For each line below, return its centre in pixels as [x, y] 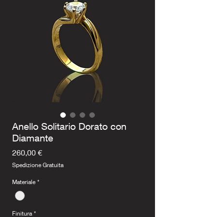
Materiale [24, 182]
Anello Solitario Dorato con [69, 126]
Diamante [33, 138]
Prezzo [54, 152]
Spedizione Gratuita [38, 165]
